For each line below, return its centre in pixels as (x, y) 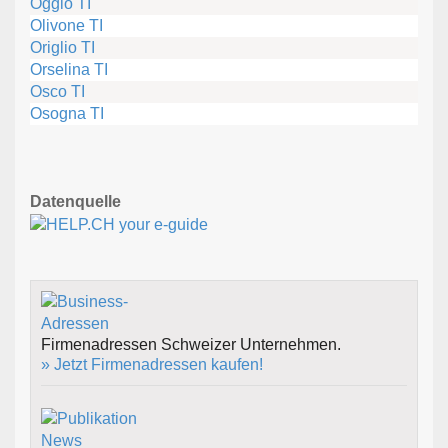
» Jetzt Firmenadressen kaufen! (152, 365)
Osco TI (57, 92)
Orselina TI (69, 70)
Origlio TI (62, 48)
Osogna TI (67, 114)
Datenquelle (75, 202)
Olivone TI (66, 26)
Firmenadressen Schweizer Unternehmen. (191, 345)
